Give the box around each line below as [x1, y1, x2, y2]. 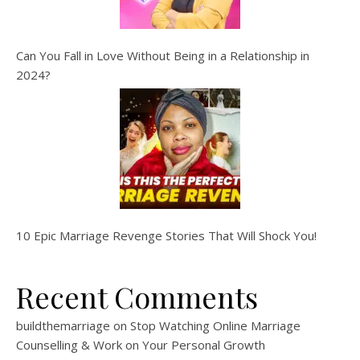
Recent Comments [16, 277, 258, 317]
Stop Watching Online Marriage [130, 317, 301, 334]
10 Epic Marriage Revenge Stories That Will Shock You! [16, 227, 317, 244]
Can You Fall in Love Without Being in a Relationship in [16, 47, 309, 64]
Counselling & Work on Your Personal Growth [16, 337, 265, 354]
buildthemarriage [16, 317, 110, 334]
